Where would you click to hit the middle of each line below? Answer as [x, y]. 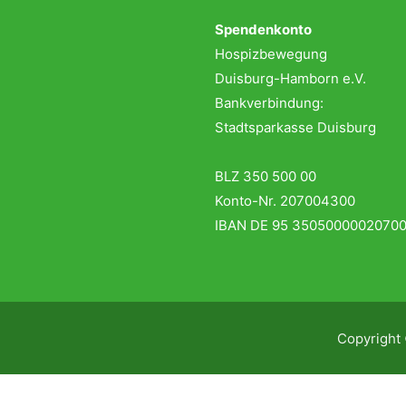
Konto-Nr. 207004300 [285, 200]
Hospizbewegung [271, 53]
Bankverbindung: [269, 102]
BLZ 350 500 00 [266, 176]
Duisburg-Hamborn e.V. [290, 78]
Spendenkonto [263, 29]
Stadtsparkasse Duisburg [295, 127]
